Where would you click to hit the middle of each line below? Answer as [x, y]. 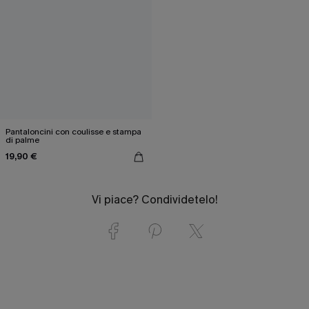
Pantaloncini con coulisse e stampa [73, 131]
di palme [22, 140]
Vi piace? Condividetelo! [154, 199]
